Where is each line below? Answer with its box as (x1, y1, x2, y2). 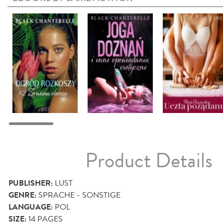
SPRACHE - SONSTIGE (38, 189, 120, 201)
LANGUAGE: (8, 201, 53, 213)
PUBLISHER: (8, 177, 53, 189)
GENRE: (8, 189, 36, 201)
